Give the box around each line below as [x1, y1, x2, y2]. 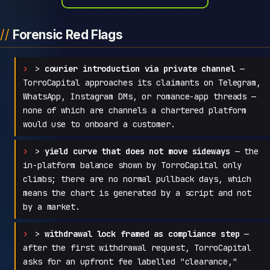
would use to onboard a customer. [23, 118, 175, 130]
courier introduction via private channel [44, 63, 235, 74]
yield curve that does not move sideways [44, 145, 230, 157]
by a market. [23, 201, 80, 212]
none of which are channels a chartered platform [23, 104, 247, 116]
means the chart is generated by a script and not [23, 187, 252, 198]
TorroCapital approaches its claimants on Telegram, [23, 77, 261, 88]
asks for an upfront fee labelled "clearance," [23, 256, 237, 267]
